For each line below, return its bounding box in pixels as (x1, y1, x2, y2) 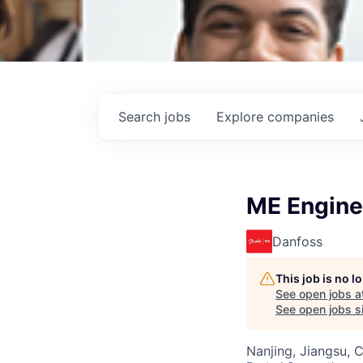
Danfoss (272, 233, 322, 250)
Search (118, 109, 164, 125)
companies (267, 109, 334, 125)
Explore (216, 109, 267, 125)
